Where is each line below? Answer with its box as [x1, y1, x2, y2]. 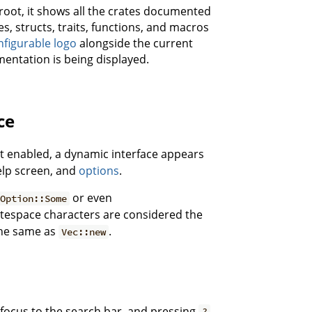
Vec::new [61, 226, 106, 239]
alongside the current [77, 36, 193, 52]
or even [69, 190, 112, 206]
